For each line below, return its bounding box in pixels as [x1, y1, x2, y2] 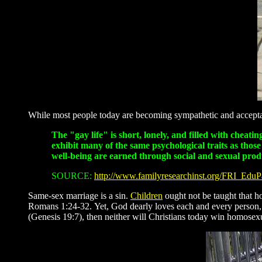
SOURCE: [51, 171, 94, 181]
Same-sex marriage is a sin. [28, 191, 130, 201]
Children [130, 191, 163, 201]
